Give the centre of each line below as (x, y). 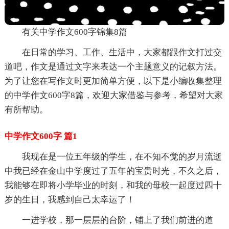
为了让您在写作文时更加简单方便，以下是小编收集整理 (113, 81)
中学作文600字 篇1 (41, 136)
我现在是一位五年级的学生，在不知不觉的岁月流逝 (122, 156)
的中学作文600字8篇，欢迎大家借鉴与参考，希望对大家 (113, 95)
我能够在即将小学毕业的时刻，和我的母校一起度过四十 (113, 185)
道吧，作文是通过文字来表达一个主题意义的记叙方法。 (113, 66)
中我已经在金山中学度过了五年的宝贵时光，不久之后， (113, 171)
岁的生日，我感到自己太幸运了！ (70, 199)
